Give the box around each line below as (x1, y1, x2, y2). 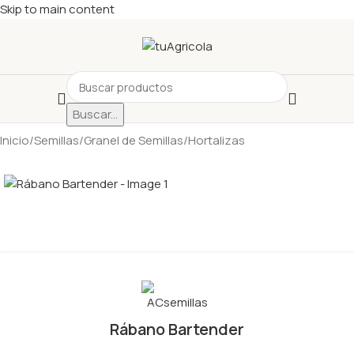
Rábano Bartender (110, 318, 244, 340)
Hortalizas (188, 132, 245, 149)
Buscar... (73, 106, 118, 122)
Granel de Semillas (84, 132, 183, 149)
